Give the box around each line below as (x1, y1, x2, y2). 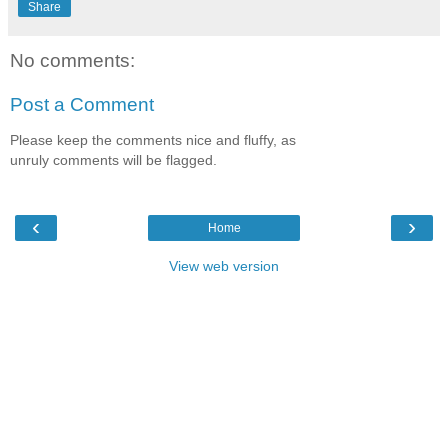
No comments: (10, 50, 135, 72)
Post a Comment (10, 93, 154, 115)
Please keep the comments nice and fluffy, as (10, 132, 296, 149)
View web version (169, 257, 279, 274)
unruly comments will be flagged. (10, 152, 217, 169)
